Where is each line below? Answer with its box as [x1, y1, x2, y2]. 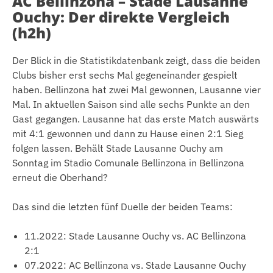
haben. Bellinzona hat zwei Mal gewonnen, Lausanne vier [12, 83, 261, 96]
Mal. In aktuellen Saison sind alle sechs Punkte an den [12, 98, 250, 111]
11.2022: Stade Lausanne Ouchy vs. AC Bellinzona [24, 230, 246, 243]
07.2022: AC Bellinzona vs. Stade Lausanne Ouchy [24, 259, 246, 272]
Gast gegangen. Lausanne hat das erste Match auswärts [12, 113, 259, 126]
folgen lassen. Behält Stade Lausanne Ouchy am [12, 142, 223, 155]
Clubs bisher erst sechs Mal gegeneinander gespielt [12, 69, 238, 82]
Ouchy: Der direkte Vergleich [12, 7, 230, 27]
